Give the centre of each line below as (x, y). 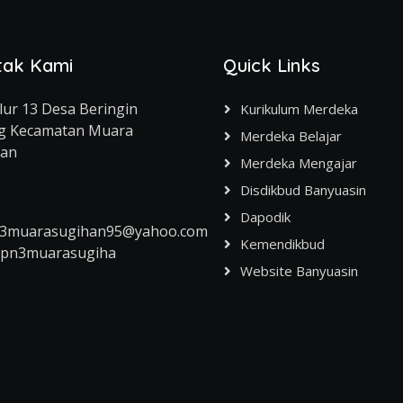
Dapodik (265, 216)
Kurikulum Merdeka (299, 108)
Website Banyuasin (299, 270)
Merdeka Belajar (291, 135)
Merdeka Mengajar (299, 162)
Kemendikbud (282, 243)
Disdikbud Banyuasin (303, 189)
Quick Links (272, 65)
